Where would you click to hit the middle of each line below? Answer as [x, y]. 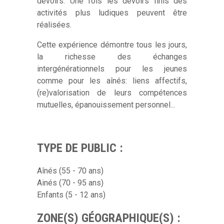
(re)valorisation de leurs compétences [112, 92]
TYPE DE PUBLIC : [80, 148]
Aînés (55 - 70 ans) [70, 170]
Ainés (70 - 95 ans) [70, 182]
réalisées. [54, 24]
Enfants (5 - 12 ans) [71, 194]
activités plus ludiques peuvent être [112, 12]
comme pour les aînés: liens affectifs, [112, 80]
